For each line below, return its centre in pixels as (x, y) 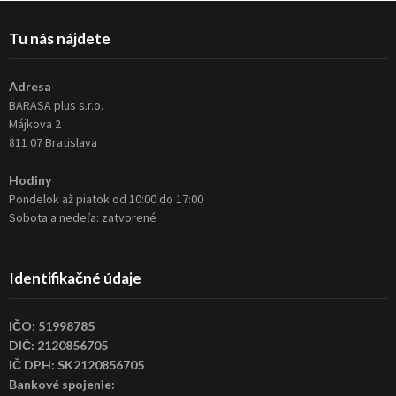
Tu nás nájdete (60, 39)
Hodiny (30, 180)
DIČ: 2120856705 (58, 346)
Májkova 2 (35, 124)
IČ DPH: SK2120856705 (76, 365)
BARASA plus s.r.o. (56, 106)
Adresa (30, 87)
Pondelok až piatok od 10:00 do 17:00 (106, 199)
